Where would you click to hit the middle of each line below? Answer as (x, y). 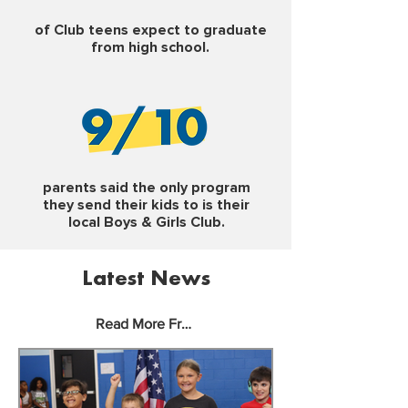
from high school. (150, 47)
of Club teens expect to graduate (150, 30)
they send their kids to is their (146, 205)
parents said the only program (146, 188)
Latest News (146, 280)
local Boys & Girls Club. (146, 222)
